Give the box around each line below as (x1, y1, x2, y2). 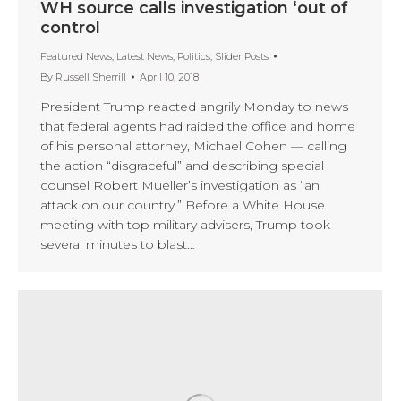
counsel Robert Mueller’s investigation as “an (40, 176, 320, 193)
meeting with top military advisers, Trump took (40, 216, 330, 233)
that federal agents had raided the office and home (40, 117, 355, 134)
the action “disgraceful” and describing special (40, 157, 324, 174)
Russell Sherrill (55, 70, 126, 83)
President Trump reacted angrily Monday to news (40, 98, 348, 115)
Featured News (40, 49, 112, 63)
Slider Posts (215, 49, 269, 63)
